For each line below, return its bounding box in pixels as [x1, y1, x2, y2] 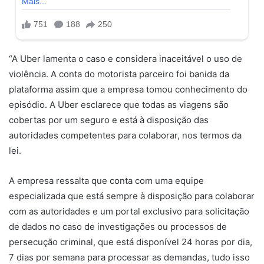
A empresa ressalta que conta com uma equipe [9, 174, 204, 186]
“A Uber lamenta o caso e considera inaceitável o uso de [9, 52, 242, 64]
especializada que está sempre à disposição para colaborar [9, 190, 255, 202]
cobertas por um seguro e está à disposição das [9, 114, 209, 126]
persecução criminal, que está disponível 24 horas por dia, [9, 236, 252, 247]
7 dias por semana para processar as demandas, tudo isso [9, 251, 250, 263]
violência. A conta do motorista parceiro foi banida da [9, 68, 229, 80]
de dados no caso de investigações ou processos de [9, 220, 227, 232]
